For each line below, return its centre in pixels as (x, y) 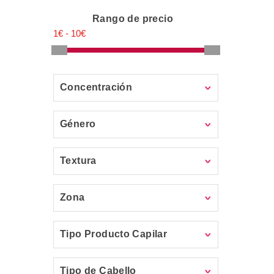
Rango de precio (133, 19)
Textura (78, 161)
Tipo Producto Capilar (114, 234)
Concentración (96, 87)
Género (78, 124)
